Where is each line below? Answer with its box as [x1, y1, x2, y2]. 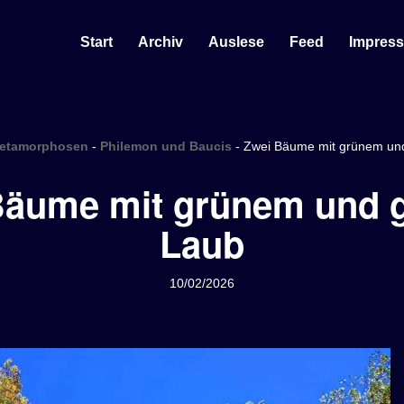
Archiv [138, 33, 183, 50]
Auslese [208, 33, 264, 50]
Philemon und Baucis [99, 139, 232, 153]
